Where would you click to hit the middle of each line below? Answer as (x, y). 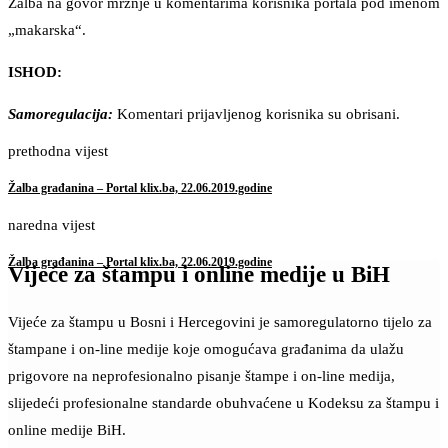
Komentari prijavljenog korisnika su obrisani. (258, 114)
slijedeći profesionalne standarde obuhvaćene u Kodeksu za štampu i (223, 403)
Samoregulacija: (60, 114)
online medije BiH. (67, 430)
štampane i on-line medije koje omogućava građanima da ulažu (206, 349)
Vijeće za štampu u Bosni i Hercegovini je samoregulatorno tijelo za (220, 322)
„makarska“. (49, 30)
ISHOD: (35, 72)
